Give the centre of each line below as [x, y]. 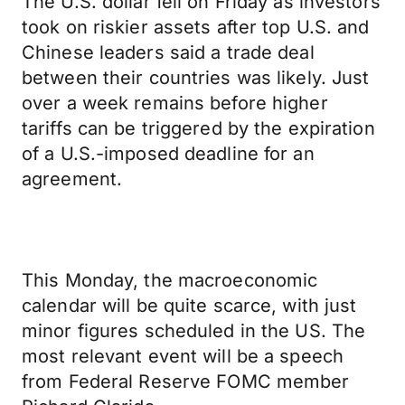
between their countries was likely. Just [196, 78]
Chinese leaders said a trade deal [168, 52]
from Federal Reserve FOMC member [186, 381]
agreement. [72, 179]
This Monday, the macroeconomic [170, 280]
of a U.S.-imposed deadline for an [168, 154]
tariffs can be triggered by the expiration [198, 128]
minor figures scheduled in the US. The [194, 331]
